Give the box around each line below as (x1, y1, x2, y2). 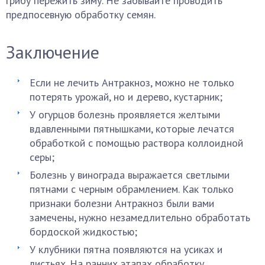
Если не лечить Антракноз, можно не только (30, 76, 234, 89)
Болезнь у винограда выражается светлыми (30, 168, 230, 182)
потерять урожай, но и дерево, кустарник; (30, 90, 222, 104)
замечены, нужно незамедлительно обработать (30, 211, 250, 224)
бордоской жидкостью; (30, 225, 137, 238)
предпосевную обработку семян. (6, 8, 156, 21)
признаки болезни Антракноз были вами (30, 196, 214, 210)
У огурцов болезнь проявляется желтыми (30, 108, 220, 121)
